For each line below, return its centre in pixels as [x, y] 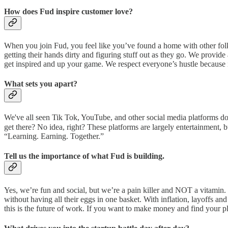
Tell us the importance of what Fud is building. [84, 156]
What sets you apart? [41, 83]
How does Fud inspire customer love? [68, 12]
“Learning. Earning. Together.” [54, 136]
